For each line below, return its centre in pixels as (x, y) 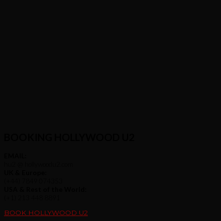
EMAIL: (15, 156)
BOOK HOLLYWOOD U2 (46, 212)
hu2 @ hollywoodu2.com (38, 164)
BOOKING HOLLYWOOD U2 (69, 137)
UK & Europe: (25, 173)
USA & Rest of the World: (45, 189)
